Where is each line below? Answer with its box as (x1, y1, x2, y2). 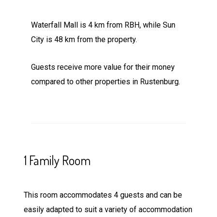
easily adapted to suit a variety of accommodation (24, 205, 192, 215)
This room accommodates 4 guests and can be (24, 190, 182, 200)
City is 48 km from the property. (31, 35, 137, 45)
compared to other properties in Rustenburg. (31, 77, 180, 87)
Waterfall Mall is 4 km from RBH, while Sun (31, 20, 175, 30)
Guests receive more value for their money (31, 62, 175, 72)
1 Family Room (24, 152, 91, 169)
